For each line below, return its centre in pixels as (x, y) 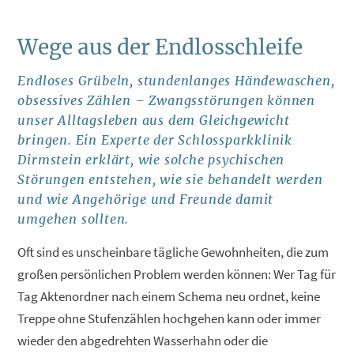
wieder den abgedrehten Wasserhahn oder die (143, 340)
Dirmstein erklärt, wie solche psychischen (151, 159)
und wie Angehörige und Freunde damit (146, 199)
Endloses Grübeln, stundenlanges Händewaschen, (176, 80)
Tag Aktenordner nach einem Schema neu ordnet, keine (169, 296)
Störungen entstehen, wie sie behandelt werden (170, 179)
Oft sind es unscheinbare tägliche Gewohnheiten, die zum (173, 252)
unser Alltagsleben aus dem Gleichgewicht (154, 120)
